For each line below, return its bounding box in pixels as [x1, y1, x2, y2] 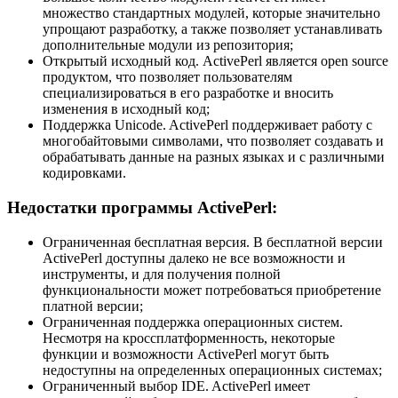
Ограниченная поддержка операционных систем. [43, 314, 343, 330]
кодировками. [43, 165, 126, 181]
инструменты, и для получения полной [43, 266, 281, 282]
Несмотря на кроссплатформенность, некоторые [43, 330, 335, 346]
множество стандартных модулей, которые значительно [43, 5, 380, 21]
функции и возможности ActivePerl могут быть [43, 346, 329, 362]
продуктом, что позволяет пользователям [43, 69, 292, 85]
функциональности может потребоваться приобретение [43, 282, 381, 298]
